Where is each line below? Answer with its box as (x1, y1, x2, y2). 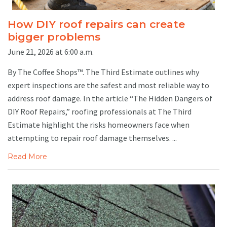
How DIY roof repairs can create (8, 18, 185, 31)
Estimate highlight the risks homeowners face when (8, 120, 190, 130)
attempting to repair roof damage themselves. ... (8, 133, 177, 143)
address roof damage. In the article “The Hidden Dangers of (8, 93, 212, 104)
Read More (8, 152, 47, 162)
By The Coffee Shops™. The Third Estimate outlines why (8, 67, 199, 78)
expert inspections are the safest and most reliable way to (8, 80, 209, 91)
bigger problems (8, 30, 100, 44)
